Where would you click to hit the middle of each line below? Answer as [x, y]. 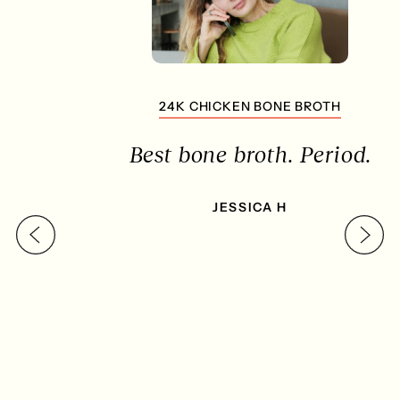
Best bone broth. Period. [200, 154]
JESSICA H [200, 208]
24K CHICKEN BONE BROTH [200, 107]
